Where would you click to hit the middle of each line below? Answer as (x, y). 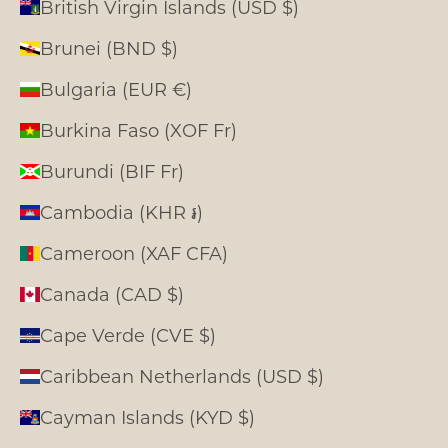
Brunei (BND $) (109, 47)
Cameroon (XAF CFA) (134, 252)
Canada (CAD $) (112, 293)
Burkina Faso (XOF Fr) (138, 129)
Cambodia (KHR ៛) (121, 211)
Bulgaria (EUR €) (116, 88)
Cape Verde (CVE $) (128, 334)
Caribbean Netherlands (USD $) (182, 375)
